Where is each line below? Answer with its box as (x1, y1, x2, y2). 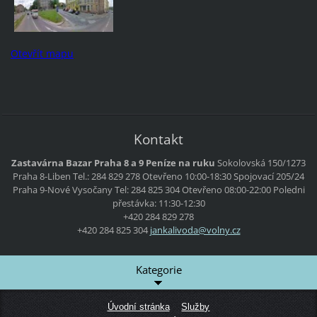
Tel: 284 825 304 (114, 183, 182, 196)
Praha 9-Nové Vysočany (12, 183, 115, 196)
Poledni (270, 183, 305, 196)
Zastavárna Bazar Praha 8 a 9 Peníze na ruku (11, 156, 215, 169)
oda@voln (181, 223, 225, 236)
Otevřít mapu (10, 47, 74, 61)
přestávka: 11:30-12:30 (112, 196, 205, 209)
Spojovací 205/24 (234, 169, 304, 183)
